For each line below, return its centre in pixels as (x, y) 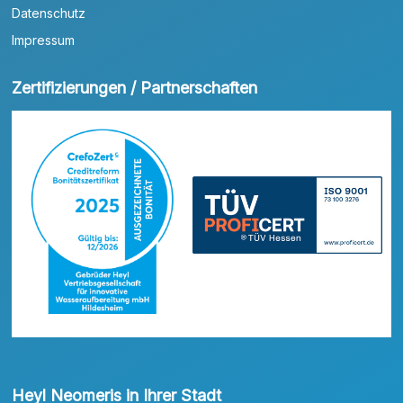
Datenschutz (49, 13)
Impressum (44, 40)
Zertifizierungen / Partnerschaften (135, 87)
